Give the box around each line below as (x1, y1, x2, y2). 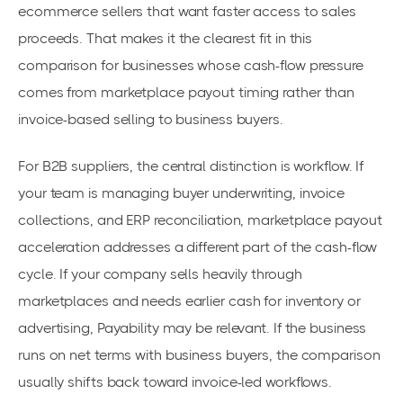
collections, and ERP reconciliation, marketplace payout (18, 211, 382, 228)
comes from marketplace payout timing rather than (18, 83, 355, 101)
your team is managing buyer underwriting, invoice (18, 184, 345, 201)
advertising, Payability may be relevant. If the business (18, 319, 367, 336)
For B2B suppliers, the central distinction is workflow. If (18, 157, 364, 175)
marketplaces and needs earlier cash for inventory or (18, 292, 361, 309)
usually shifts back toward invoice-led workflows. (18, 373, 333, 390)
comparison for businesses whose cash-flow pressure (18, 56, 363, 74)
